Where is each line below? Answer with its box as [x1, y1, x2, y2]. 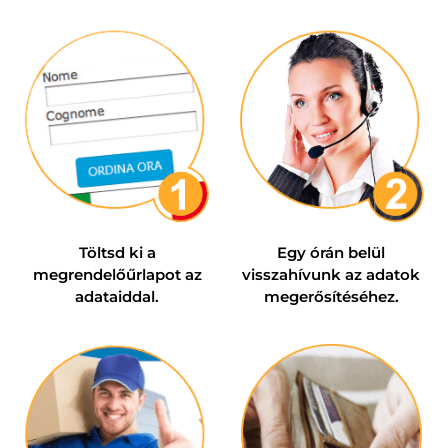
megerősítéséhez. [263, 287, 399, 307]
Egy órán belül [277, 243, 385, 263]
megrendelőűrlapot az [32, 265, 202, 285]
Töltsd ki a [78, 243, 156, 263]
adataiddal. [75, 287, 159, 307]
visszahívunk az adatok [242, 265, 420, 285]
